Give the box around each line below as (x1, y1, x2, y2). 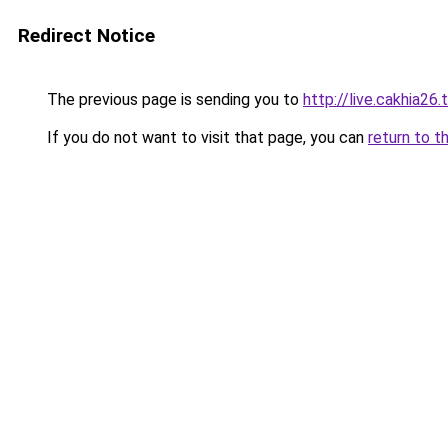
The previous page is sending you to (43, 90, 303, 109)
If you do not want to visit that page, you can (43, 128, 368, 147)
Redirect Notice (18, 24, 155, 47)
